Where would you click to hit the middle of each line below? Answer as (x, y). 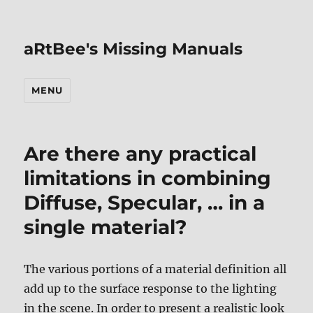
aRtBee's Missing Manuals (133, 49)
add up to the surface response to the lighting (151, 289)
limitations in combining (148, 178)
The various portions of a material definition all (155, 269)
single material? (105, 227)
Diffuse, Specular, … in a (145, 203)
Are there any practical (140, 154)
